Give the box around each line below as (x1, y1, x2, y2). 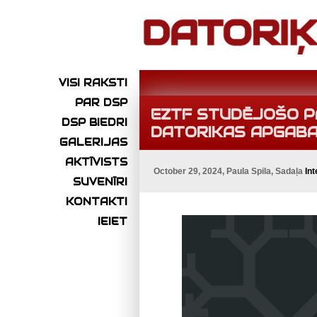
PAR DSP (75, 96, 127, 110)
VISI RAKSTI (59, 76, 127, 90)
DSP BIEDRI (62, 116, 127, 129)
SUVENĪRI (73, 175, 127, 189)
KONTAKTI (66, 195, 127, 209)
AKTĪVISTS (65, 156, 127, 169)
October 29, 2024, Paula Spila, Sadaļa (154, 166, 305, 177)
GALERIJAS (59, 136, 127, 149)
